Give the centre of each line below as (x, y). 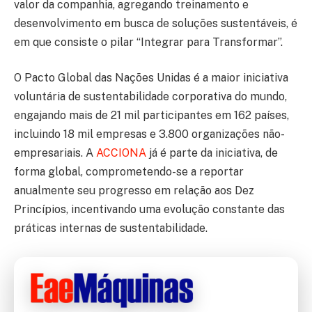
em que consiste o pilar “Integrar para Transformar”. (148, 42)
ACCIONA (121, 153)
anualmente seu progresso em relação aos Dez (134, 191)
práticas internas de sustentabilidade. (111, 228)
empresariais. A (55, 153)
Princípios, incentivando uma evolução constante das (149, 210)
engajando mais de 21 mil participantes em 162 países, (151, 116)
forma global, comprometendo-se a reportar (129, 172)
